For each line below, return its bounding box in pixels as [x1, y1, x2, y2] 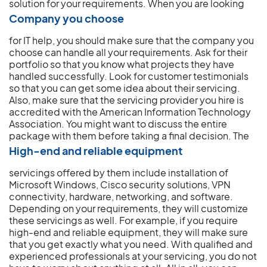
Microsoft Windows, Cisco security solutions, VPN [9, 178, 231, 191]
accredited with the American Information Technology [9, 105, 251, 119]
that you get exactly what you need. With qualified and [9, 238, 253, 251]
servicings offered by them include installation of [9, 166, 228, 179]
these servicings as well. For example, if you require [9, 214, 238, 227]
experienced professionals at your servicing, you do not [9, 250, 257, 263]
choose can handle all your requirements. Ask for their [9, 46, 247, 59]
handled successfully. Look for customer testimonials [9, 70, 249, 83]
